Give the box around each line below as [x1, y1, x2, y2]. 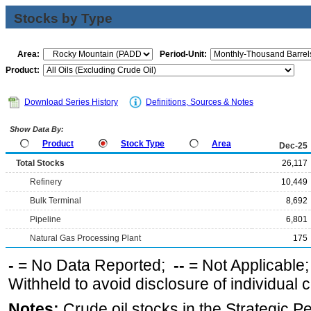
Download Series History [24, 97, 118, 107]
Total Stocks [16, 158, 65, 168]
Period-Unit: [160, 49, 207, 59]
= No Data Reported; [14, 256, 174, 274]
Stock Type [121, 139, 165, 149]
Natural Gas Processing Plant [30, 233, 141, 243]
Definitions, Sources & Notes [146, 97, 253, 107]
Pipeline [30, 215, 61, 224]
